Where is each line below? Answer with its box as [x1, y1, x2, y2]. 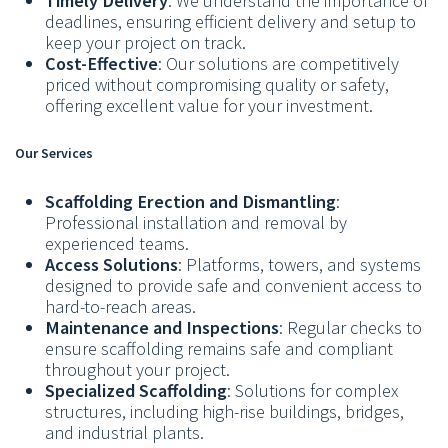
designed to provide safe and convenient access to [45, 274, 422, 298]
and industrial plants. [45, 421, 204, 445]
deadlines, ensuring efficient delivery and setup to [45, 9, 416, 33]
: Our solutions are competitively [158, 51, 399, 75]
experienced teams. [45, 232, 189, 256]
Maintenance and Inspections [45, 316, 279, 340]
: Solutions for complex [227, 379, 398, 403]
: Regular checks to [279, 316, 422, 340]
